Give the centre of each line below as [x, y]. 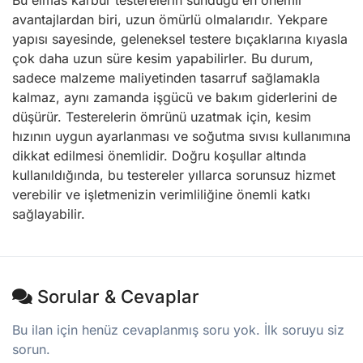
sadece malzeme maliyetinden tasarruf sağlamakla [166, 78]
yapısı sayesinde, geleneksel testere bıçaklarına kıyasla [180, 39]
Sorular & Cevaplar [116, 297]
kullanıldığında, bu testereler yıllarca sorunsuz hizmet [174, 175]
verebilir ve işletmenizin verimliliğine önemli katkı [161, 195]
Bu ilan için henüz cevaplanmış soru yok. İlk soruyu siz [178, 330]
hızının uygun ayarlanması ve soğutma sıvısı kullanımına [181, 137]
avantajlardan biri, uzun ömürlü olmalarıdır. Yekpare [170, 20]
